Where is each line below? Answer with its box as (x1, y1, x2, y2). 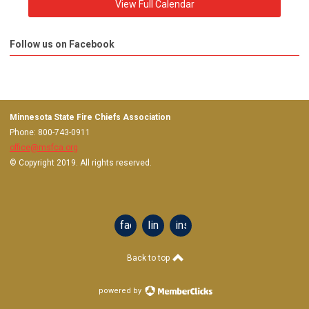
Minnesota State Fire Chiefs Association (10, 112, 170, 122)
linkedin (148, 218, 185, 232)
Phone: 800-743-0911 (10, 127, 90, 137)
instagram (175, 218, 223, 232)
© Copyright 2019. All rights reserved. (10, 157, 152, 168)
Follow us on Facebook (10, 38, 114, 50)
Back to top (126, 252, 172, 263)
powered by (98, 286, 143, 295)
